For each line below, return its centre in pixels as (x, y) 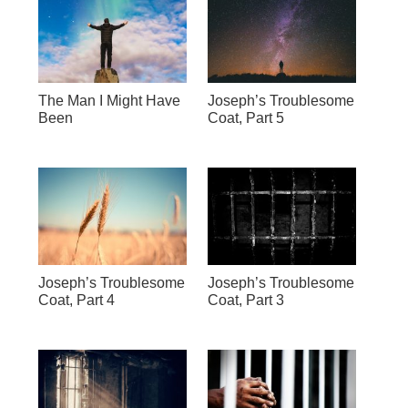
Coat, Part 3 (245, 300)
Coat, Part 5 (245, 117)
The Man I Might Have (109, 100)
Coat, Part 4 (76, 300)
